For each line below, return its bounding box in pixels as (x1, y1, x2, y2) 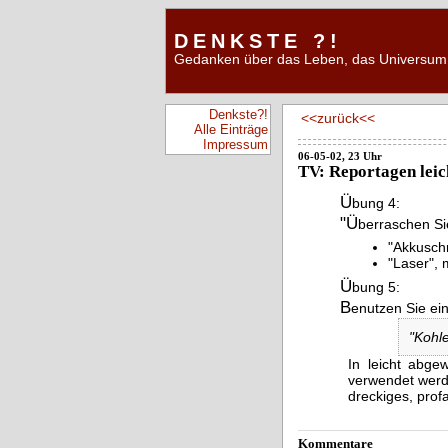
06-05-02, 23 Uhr (298, 150, 382, 162)
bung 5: (352, 279, 400, 295)
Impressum (203, 137, 268, 152)
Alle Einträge (194, 122, 268, 137)
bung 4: (352, 195, 400, 211)
